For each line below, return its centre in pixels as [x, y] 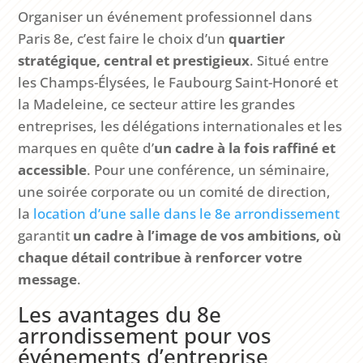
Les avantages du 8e [120, 314]
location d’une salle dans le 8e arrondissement [187, 214]
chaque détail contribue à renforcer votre [160, 257]
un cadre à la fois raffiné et [245, 148]
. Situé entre [290, 60]
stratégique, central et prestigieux [134, 60]
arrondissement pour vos [145, 335]
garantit [46, 235]
